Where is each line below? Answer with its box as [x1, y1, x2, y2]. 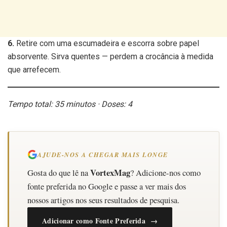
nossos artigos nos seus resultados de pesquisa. [27, 194, 179, 206]
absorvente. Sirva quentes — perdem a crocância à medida [8, 51, 213, 61]
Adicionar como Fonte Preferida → [42, 215, 158, 226]
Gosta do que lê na [27, 167, 90, 178]
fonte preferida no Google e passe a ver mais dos [27, 180, 186, 192]
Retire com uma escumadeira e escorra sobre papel [14, 38, 199, 48]
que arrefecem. [8, 64, 61, 74]
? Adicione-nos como [130, 167, 201, 178]
